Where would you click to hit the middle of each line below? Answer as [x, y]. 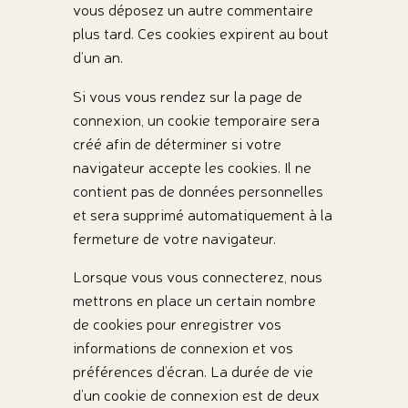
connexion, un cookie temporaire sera [196, 119]
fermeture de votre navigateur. [174, 238]
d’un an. [97, 56]
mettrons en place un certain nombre [194, 301]
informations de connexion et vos [183, 348]
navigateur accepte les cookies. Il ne [192, 167]
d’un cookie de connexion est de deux [196, 395]
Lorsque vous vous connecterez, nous [197, 277]
